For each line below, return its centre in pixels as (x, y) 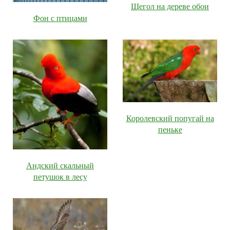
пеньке (170, 130)
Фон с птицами (60, 18)
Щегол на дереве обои (170, 6)
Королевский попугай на (170, 119)
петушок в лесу (60, 177)
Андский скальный (60, 166)
